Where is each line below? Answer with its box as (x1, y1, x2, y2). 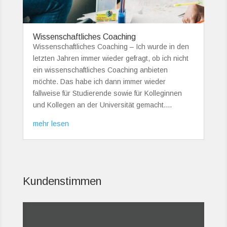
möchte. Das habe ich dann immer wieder (32, 77, 166, 86)
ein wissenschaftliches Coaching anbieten (32, 65, 168, 74)
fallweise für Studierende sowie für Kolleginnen (32, 89, 182, 97)
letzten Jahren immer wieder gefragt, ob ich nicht (32, 54, 188, 62)
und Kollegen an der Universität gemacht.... (32, 100, 172, 109)
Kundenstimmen (22, 175, 101, 188)
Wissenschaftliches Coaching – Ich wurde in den (32, 42, 189, 51)
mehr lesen (32, 119, 69, 128)
